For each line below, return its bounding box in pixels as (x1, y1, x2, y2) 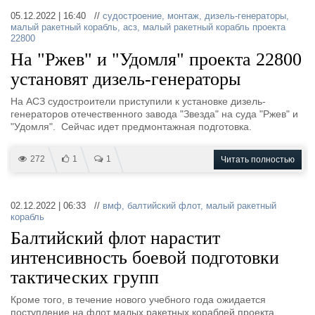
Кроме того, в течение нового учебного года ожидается (11, 294, 266, 305)
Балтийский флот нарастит (11, 228, 220, 248)
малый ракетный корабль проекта (143, 22, 285, 32)
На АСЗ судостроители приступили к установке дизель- (11, 96, 266, 107)
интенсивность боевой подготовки (11, 247, 279, 268)
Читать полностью (221, 155, 295, 165)
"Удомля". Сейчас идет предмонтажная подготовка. (11, 121, 252, 132)
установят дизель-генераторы (11, 69, 240, 89)
